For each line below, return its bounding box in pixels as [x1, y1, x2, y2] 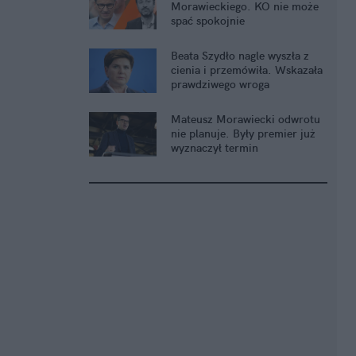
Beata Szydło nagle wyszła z [171, 48, 309, 64]
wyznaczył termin [171, 141, 258, 156]
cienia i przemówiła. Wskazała [171, 63, 323, 78]
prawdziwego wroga [171, 77, 269, 92]
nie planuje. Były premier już [171, 126, 315, 141]
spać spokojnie [171, 14, 245, 29]
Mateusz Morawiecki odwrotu [171, 112, 320, 127]
